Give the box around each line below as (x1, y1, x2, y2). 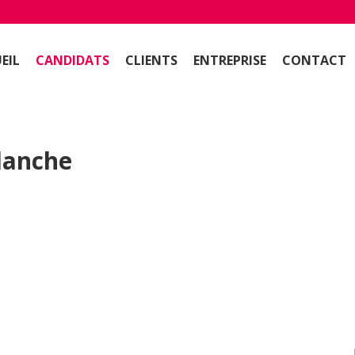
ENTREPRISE (193, 52, 266, 69)
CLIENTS (125, 52, 177, 69)
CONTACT (282, 52, 346, 69)
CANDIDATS (36, 52, 109, 69)
